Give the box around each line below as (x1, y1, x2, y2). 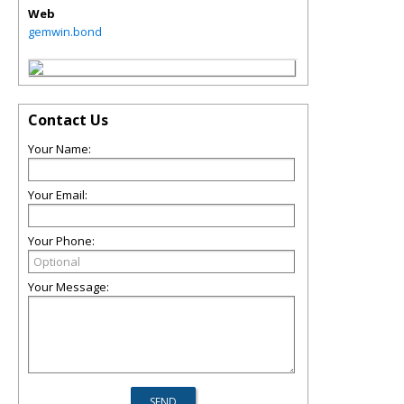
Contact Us (28, 110, 108, 130)
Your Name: (28, 141, 91, 157)
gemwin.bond (28, 23, 102, 40)
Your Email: (28, 187, 87, 203)
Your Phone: (28, 233, 95, 249)
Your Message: (28, 279, 109, 295)
